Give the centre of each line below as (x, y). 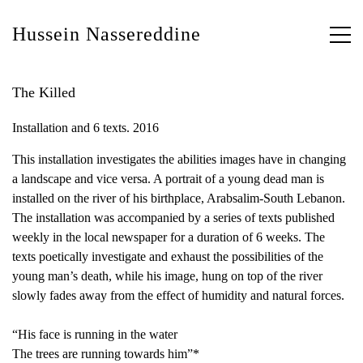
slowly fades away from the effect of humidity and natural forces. (178, 295)
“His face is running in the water (95, 334)
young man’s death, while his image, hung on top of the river (167, 276)
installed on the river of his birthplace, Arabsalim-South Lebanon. (179, 198)
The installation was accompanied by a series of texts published (173, 218)
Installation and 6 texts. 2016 (85, 128)
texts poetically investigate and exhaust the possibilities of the (168, 256)
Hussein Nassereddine (107, 34)
